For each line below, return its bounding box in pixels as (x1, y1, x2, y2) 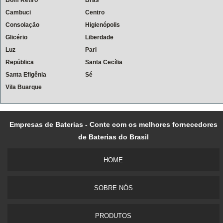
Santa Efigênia (5, 71, 46, 78)
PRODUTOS (95, 212, 132, 220)
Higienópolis (85, 21, 120, 28)
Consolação (5, 21, 39, 28)
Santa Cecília (85, 58, 122, 66)
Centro (85, 8, 105, 16)
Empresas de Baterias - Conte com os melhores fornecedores (9, 120, 218, 128)
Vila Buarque (5, 83, 42, 91)
